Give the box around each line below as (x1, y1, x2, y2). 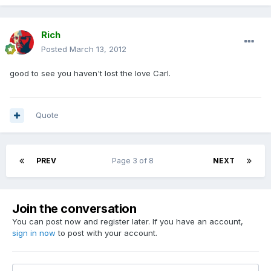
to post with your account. (56, 228, 157, 238)
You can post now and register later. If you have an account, (12, 217, 243, 227)
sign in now (12, 228, 56, 238)
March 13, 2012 (70, 44, 126, 54)
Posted (41, 44, 70, 54)
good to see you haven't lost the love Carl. (10, 68, 171, 79)
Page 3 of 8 (112, 156, 157, 166)
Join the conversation (12, 201, 137, 217)
